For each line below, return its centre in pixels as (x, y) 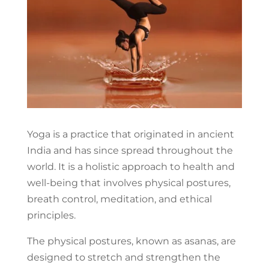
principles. (51, 215)
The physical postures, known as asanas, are (131, 241)
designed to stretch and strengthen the (123, 257)
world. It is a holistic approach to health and (131, 166)
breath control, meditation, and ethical (119, 199)
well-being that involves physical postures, (128, 183)
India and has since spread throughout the (130, 150)
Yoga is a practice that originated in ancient (130, 134)
